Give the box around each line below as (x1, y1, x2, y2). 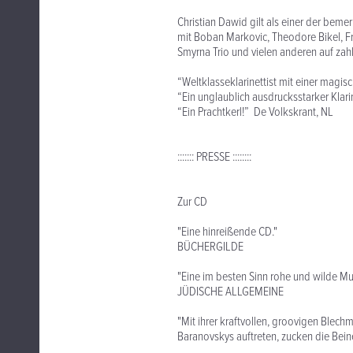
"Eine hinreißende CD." (177, 224, 282, 240)
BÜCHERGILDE (177, 239, 243, 255)
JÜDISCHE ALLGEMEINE (177, 284, 284, 300)
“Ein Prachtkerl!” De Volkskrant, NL (177, 104, 333, 121)
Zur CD (177, 194, 207, 210)
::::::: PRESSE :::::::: (177, 149, 251, 165)
